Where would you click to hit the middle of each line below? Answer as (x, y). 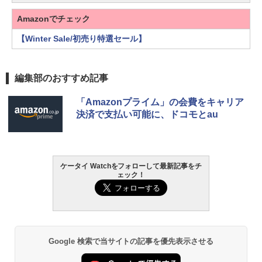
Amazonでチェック (54, 19)
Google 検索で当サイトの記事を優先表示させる (131, 242)
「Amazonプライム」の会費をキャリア (160, 102)
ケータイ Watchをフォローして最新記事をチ (131, 166)
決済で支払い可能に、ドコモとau (147, 115)
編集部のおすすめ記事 (61, 78)
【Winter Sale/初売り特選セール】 (82, 39)
